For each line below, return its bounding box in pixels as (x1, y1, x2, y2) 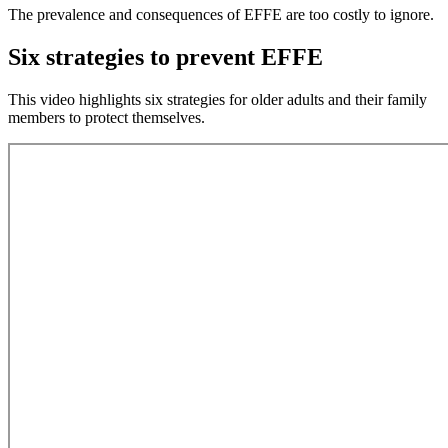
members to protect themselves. (8, 108, 205, 126)
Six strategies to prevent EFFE (8, 43, 323, 70)
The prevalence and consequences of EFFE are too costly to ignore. (8, 5, 438, 23)
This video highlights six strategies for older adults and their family (8, 90, 427, 108)
